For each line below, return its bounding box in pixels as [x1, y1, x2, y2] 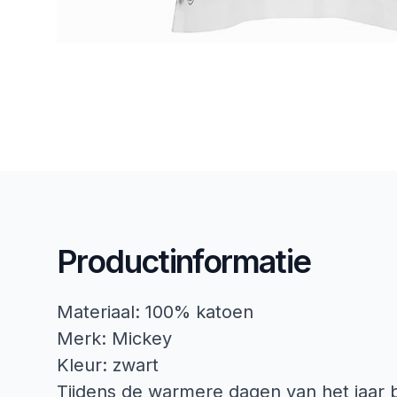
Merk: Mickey [57, 327, 172, 349]
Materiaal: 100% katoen [57, 300, 253, 323]
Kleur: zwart [57, 354, 159, 376]
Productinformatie [57, 241, 311, 281]
